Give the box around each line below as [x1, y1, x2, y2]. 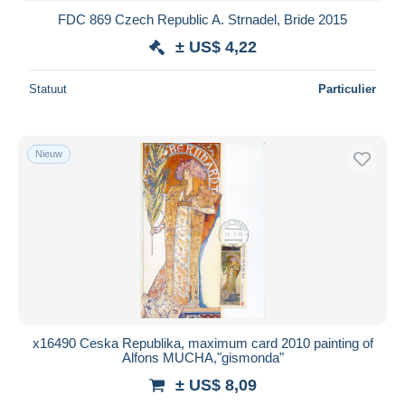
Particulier [318, 81, 376, 96]
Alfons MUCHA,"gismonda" [121, 349, 284, 365]
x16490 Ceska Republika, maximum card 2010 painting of [32, 334, 373, 351]
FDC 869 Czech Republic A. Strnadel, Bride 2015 [58, 11, 347, 27]
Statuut [29, 81, 67, 96]
